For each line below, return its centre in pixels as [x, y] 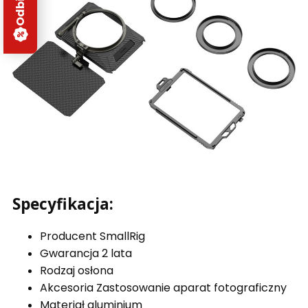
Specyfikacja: [63, 203]
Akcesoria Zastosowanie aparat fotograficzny [163, 287]
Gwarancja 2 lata [86, 253]
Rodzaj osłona [77, 270]
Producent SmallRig [92, 236]
